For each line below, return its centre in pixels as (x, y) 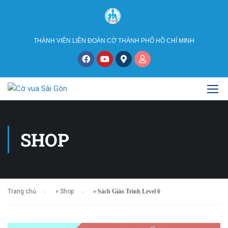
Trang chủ (22, 191)
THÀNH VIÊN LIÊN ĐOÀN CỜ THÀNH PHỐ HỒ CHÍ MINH (114, 40)
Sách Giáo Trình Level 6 (129, 191)
